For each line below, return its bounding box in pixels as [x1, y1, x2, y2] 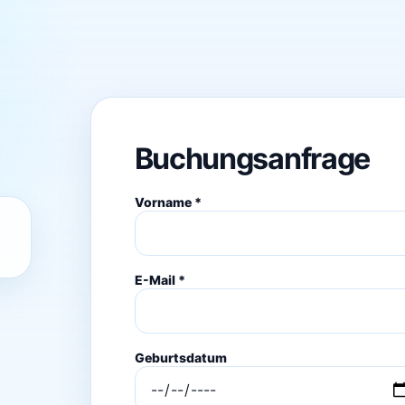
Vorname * [134, 193, 202, 210]
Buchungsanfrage [134, 140, 371, 176]
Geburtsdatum [134, 349, 227, 365]
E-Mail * [134, 271, 185, 287]
